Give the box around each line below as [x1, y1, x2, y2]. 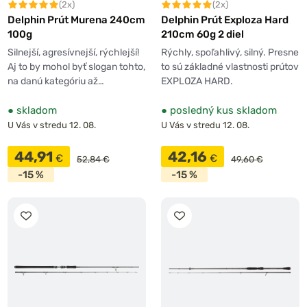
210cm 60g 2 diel [161, 28, 244, 41]
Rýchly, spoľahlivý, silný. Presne [161, 47, 299, 59]
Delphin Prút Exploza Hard [161, 14, 288, 27]
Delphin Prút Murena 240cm [8, 14, 145, 27]
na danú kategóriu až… [8, 75, 104, 88]
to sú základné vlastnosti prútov [161, 61, 299, 73]
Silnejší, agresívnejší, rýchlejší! [8, 47, 139, 59]
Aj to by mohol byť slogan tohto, [8, 61, 145, 73]
